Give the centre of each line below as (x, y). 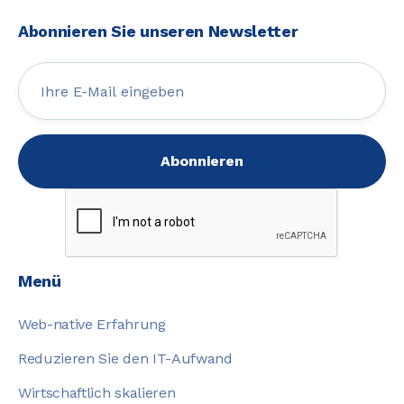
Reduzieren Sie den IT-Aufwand (125, 359)
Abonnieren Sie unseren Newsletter (158, 32)
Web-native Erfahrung (92, 325)
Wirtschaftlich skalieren (97, 393)
